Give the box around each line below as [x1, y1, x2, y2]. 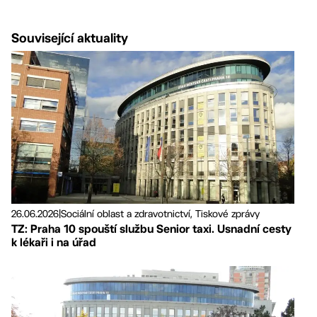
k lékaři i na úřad [11, 236, 96, 250]
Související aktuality [11, 30, 128, 45]
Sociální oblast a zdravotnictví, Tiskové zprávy [61, 208, 260, 220]
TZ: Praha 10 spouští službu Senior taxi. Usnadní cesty [11, 222, 292, 236]
